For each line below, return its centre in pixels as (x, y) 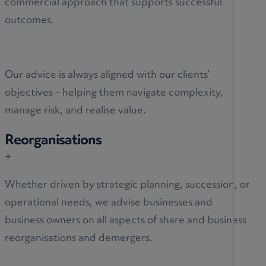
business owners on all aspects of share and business (126, 221)
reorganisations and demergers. (79, 238)
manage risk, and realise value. (75, 111)
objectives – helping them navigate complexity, (114, 94)
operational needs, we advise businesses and (109, 203)
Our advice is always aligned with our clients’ (107, 76)
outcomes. (29, 21)
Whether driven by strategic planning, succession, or (127, 185)
